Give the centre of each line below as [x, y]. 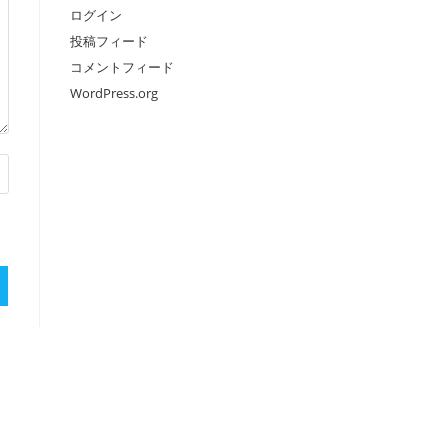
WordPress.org [114, 93]
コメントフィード [122, 67]
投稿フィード [109, 41]
